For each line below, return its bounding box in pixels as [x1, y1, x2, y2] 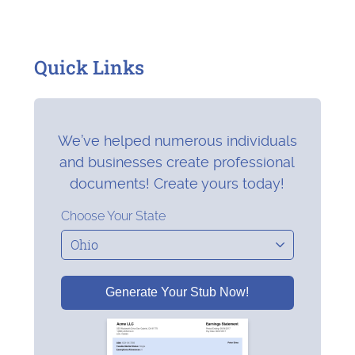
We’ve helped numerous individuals [57, 132, 297, 149]
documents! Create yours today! [70, 174, 285, 192]
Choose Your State [61, 208, 166, 223]
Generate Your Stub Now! [105, 285, 250, 300]
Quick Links [33, 54, 144, 80]
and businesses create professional [59, 153, 296, 170]
